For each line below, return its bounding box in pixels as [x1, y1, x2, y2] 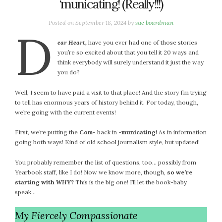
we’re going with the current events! [15, 108, 116, 116]
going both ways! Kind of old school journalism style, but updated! [15, 138, 200, 146]
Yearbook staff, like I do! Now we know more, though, [15, 168, 167, 176]
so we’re [167, 168, 192, 176]
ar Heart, [60, 39, 87, 47]
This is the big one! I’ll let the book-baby [74, 178, 187, 186]
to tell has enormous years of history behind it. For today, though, [15, 98, 198, 106]
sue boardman [135, 18, 173, 26]
